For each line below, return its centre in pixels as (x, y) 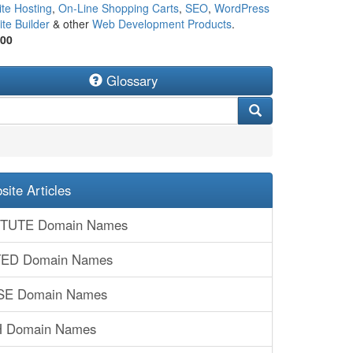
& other (71, 24)
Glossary (130, 80)
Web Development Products (162, 24)
